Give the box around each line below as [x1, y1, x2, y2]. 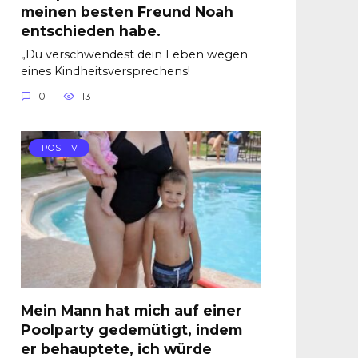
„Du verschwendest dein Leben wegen [21, 46, 248, 62]
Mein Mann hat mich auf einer [21, 302, 242, 320]
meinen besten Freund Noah [21, 2, 233, 20]
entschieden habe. [21, 22, 161, 39]
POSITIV [41, 142, 78, 154]
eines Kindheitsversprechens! [21, 63, 190, 78]
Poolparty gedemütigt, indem [21, 321, 242, 339]
